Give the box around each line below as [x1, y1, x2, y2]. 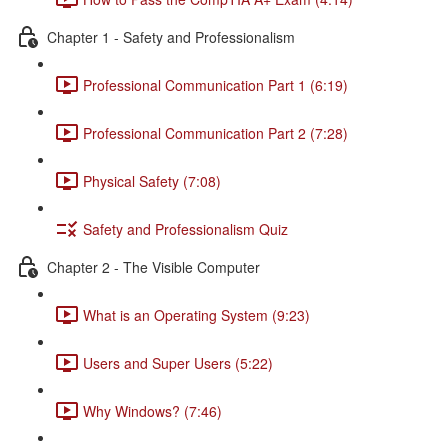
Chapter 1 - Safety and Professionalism [47, 26, 295, 47]
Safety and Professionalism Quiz [83, 218, 288, 239]
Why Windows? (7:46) [83, 400, 222, 421]
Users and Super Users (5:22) [83, 352, 273, 373]
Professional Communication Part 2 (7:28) [83, 122, 348, 143]
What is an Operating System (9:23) [83, 304, 310, 325]
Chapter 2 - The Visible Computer [47, 256, 260, 277]
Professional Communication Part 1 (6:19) [83, 74, 348, 95]
